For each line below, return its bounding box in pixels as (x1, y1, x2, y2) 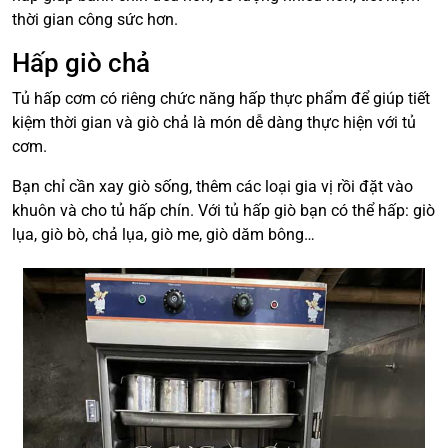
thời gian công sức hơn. (12, 10, 182, 30)
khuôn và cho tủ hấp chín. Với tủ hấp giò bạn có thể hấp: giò (12, 201, 435, 221)
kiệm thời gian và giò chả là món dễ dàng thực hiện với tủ (12, 113, 416, 133)
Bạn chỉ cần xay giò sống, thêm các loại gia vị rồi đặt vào (12, 177, 413, 197)
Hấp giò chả (12, 48, 156, 79)
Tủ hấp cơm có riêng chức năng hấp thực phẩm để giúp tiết (12, 89, 430, 109)
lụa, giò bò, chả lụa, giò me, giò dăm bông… (12, 225, 315, 245)
